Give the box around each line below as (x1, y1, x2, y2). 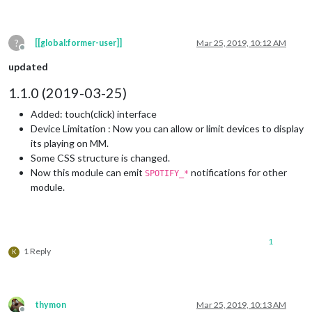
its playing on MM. (31, 136, 109, 149)
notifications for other (189, 166, 287, 178)
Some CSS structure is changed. (31, 151, 170, 164)
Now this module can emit (31, 166, 145, 178)
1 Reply (24, 245, 51, 256)
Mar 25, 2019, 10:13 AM (196, 299, 286, 310)
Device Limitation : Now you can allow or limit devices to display (31, 122, 304, 134)
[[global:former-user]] (35, 37, 122, 48)
